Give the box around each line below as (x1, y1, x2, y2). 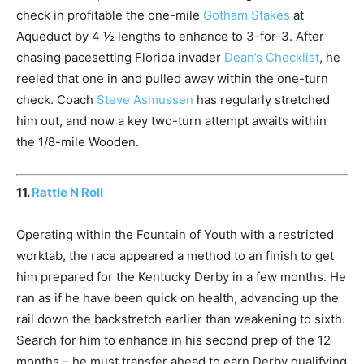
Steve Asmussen (97, 92, 193, 108)
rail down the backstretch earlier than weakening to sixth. (16, 310, 345, 327)
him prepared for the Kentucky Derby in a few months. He (16, 268, 346, 284)
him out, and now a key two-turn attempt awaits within (16, 113, 327, 129)
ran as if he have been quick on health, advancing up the (16, 289, 339, 305)
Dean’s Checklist (224, 50, 319, 66)
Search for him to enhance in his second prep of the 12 (16, 331, 331, 348)
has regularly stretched (193, 92, 330, 108)
